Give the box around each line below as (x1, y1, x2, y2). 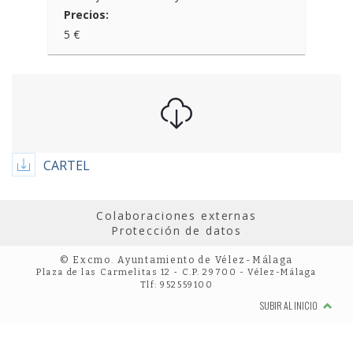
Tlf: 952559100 (139, 280, 214, 290)
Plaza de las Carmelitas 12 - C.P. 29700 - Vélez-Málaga (36, 267, 317, 277)
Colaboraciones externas (96, 208, 257, 223)
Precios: (64, 7, 109, 22)
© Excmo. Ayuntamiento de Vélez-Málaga (59, 255, 294, 266)
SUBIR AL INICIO (260, 299, 319, 312)
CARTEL (43, 157, 90, 174)
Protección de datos (110, 223, 243, 238)
